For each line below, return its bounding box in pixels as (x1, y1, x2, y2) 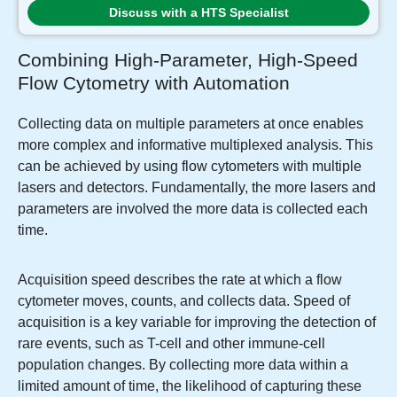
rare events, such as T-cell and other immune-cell (18, 336, 325, 352)
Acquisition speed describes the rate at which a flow (18, 272, 342, 288)
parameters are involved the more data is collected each (18, 201, 368, 217)
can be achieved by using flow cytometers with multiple (18, 159, 362, 175)
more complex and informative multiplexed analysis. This (18, 137, 373, 153)
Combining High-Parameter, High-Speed (18, 50, 358, 71)
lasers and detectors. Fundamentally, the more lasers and (18, 180, 376, 196)
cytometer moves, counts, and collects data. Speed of (18, 293, 350, 309)
